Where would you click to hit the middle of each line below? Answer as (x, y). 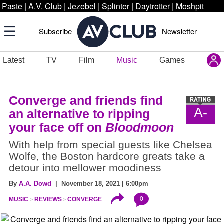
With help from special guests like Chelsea (111, 145)
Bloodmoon (140, 127)
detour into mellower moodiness (85, 168)
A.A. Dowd (35, 184)
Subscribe (55, 31)
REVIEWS (48, 200)
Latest (14, 60)
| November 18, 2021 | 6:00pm (100, 184)
